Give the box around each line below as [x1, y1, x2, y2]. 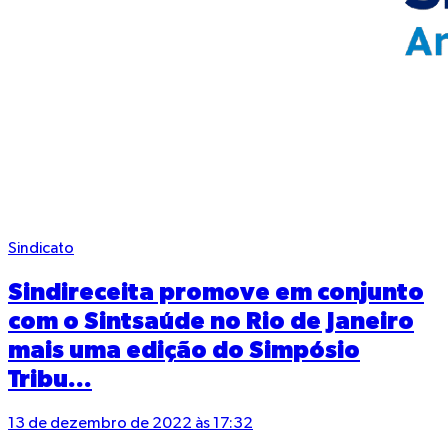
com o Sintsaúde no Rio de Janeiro [8, 310, 414, 335]
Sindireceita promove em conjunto [8, 281, 424, 306]
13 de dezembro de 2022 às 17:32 [8, 416, 253, 433]
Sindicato [8, 241, 74, 258]
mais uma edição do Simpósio [8, 339, 360, 364]
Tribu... [8, 368, 92, 393]
